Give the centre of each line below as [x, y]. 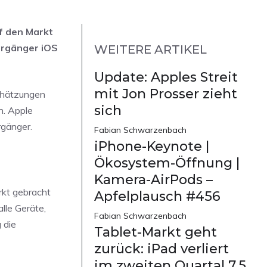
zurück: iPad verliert [162, 249]
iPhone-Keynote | [152, 147]
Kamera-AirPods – [153, 180]
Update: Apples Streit [166, 77]
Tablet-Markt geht [156, 232]
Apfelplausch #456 [157, 197]
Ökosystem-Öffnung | [167, 163]
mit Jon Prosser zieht [166, 94]
